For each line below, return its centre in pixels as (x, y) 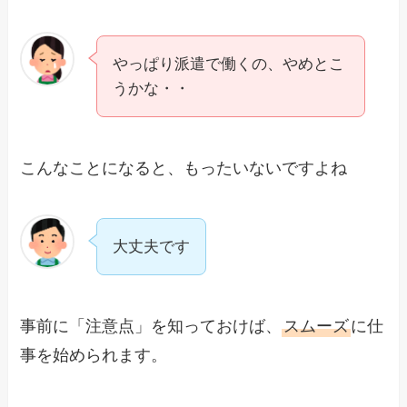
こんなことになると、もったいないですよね (184, 168)
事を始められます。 (94, 356)
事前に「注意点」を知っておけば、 (151, 327)
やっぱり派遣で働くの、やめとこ (229, 64)
